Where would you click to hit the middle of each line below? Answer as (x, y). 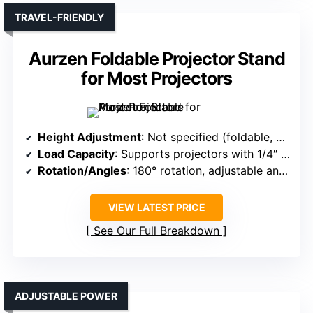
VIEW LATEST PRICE (156, 208)
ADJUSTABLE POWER (66, 296)
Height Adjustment (89, 137)
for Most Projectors (156, 79)
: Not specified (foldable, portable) (209, 137)
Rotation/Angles (82, 171)
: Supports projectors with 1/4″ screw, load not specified (198, 154)
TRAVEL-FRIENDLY (59, 17)
